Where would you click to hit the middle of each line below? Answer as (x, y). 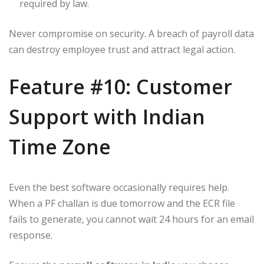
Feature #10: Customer (121, 86)
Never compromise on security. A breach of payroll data (131, 33)
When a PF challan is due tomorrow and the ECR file (122, 203)
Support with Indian (107, 116)
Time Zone (60, 146)
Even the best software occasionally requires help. (119, 187)
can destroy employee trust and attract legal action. (122, 49)
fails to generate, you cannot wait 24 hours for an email (131, 219)
